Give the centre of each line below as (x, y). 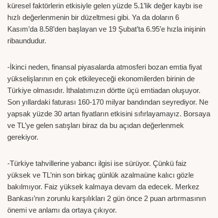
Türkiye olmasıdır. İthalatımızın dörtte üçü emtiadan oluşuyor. (104, 90)
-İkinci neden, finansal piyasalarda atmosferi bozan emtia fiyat (105, 67)
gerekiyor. (23, 137)
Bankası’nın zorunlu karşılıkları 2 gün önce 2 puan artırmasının (107, 198)
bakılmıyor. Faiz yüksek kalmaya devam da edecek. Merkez (103, 186)
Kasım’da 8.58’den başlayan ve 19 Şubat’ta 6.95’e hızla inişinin (106, 29)
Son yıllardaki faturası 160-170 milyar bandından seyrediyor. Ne (108, 102)
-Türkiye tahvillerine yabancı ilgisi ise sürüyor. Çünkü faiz (97, 163)
